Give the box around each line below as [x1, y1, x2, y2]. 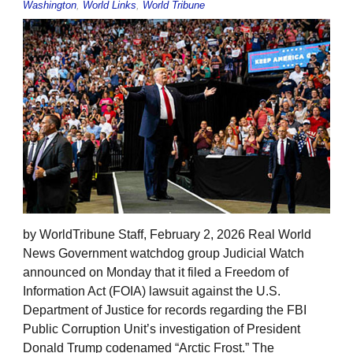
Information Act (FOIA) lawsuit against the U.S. [23, 284, 281, 299]
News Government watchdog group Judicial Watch [23, 247, 304, 261]
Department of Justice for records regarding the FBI [23, 303, 307, 318]
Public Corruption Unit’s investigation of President [23, 322, 300, 336]
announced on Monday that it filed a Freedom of [23, 266, 288, 280]
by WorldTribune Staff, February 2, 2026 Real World [23, 228, 311, 242]
